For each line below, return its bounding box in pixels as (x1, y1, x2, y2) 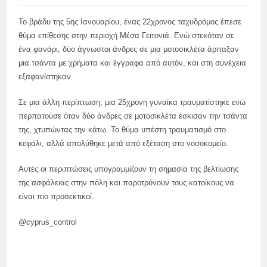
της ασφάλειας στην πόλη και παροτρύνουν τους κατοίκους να (18, 178, 235, 187)
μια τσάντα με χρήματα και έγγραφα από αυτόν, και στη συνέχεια (18, 58, 247, 67)
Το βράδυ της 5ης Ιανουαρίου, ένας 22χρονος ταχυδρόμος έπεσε (18, 17, 242, 26)
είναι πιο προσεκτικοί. (18, 192, 95, 201)
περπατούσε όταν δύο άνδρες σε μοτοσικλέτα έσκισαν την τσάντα (18, 111, 248, 120)
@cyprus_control (18, 218, 77, 226)
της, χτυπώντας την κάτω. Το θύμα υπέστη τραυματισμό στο (18, 125, 226, 134)
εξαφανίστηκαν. (18, 72, 74, 81)
